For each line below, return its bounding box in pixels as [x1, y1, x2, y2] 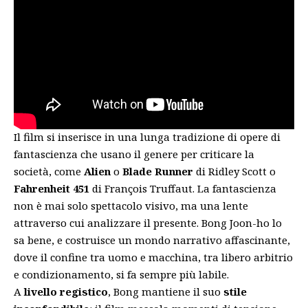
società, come [14, 164, 84, 178]
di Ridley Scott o [193, 164, 276, 178]
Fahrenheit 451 [14, 181, 89, 195]
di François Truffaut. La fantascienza [89, 181, 276, 195]
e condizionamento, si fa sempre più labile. [14, 267, 229, 281]
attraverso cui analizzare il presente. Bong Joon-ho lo [14, 216, 282, 230]
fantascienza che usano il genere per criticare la [14, 147, 254, 161]
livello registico [24, 285, 108, 298]
